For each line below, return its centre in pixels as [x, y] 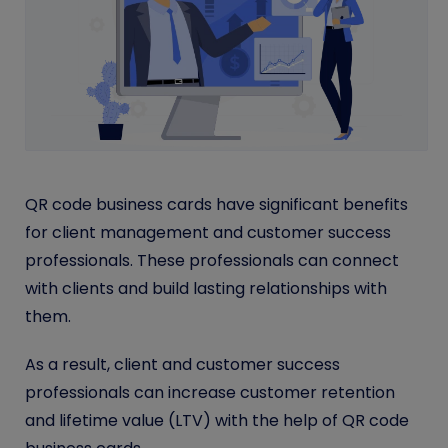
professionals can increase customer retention [210, 393]
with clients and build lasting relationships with [206, 289]
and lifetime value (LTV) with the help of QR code [217, 421]
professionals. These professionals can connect [212, 261]
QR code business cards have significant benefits [216, 205]
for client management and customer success [208, 233]
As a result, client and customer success [182, 365]
